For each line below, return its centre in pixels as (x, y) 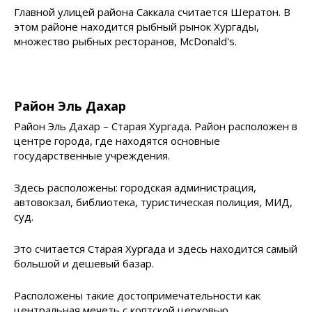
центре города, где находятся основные (117, 141)
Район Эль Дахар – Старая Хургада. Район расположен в (156, 126)
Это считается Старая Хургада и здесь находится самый (156, 249)
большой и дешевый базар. (84, 264)
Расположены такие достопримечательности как (137, 296)
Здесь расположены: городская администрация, (135, 188)
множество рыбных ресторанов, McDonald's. (125, 41)
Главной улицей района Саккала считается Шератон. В (152, 12)
